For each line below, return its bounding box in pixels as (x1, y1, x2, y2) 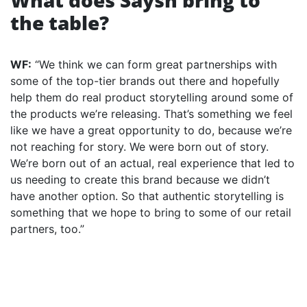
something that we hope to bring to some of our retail (10, 206, 291, 220)
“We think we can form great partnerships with (32, 58, 277, 72)
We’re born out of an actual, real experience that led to (10, 156, 295, 171)
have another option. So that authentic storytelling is (10, 189, 284, 204)
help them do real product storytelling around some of (10, 90, 293, 105)
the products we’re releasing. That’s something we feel (10, 107, 293, 121)
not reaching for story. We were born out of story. (10, 140, 269, 154)
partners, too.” (10, 222, 84, 236)
